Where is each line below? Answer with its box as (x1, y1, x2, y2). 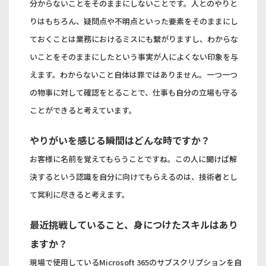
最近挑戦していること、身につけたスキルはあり (30, 217, 239, 232)
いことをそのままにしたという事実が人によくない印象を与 (30, 50, 239, 62)
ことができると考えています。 (30, 104, 137, 116)
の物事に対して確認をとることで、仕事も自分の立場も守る (30, 86, 238, 98)
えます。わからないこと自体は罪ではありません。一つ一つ (30, 68, 238, 80)
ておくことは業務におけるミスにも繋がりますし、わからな (30, 33, 239, 45)
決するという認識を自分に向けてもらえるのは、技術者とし (30, 170, 238, 182)
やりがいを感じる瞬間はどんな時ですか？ (30, 132, 211, 147)
